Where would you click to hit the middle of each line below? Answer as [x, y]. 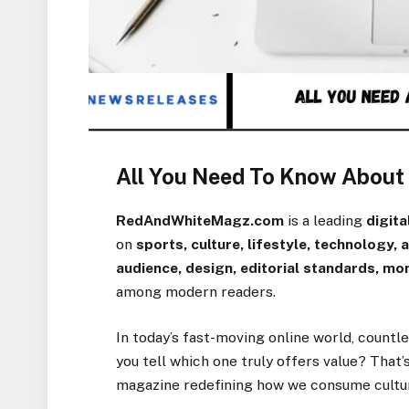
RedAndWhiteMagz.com [200, 220]
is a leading [325, 220]
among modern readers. [196, 291]
